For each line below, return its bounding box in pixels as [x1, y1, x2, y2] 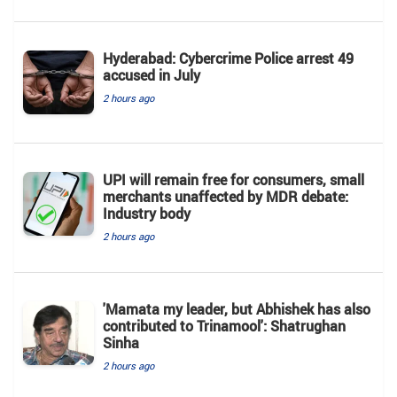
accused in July [103, 66, 200, 86]
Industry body [103, 204, 191, 224]
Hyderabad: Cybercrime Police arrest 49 [103, 49, 354, 69]
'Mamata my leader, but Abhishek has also [103, 300, 370, 320]
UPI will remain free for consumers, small [103, 170, 364, 191]
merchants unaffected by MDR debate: [103, 187, 348, 207]
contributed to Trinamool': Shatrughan [103, 316, 346, 337]
